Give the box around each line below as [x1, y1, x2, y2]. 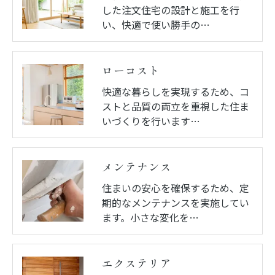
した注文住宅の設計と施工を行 [102, 2, 239, 17]
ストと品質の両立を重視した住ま [102, 98, 249, 114]
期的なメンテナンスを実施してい [102, 195, 249, 210]
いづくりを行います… [102, 113, 200, 128]
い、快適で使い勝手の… [102, 17, 210, 32]
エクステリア [102, 256, 172, 271]
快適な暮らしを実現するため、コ [102, 83, 249, 99]
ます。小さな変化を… [102, 209, 199, 225]
